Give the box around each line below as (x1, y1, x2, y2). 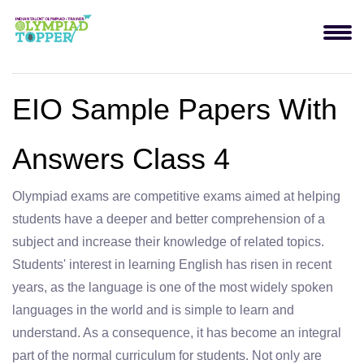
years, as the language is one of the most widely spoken (12, 280, 333, 294)
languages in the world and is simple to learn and (12, 303, 294, 317)
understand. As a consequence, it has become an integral (12, 326, 341, 340)
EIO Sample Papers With (12, 93, 337, 126)
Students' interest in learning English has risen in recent (12, 258, 331, 271)
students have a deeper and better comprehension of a (12, 212, 325, 226)
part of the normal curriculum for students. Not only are (12, 349, 322, 362)
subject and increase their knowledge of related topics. (12, 235, 324, 249)
